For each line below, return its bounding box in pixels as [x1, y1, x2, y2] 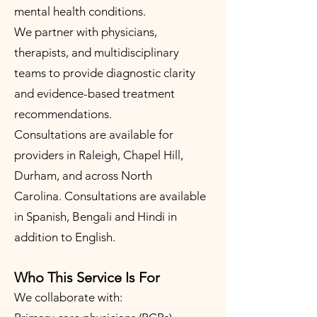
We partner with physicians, [14, 25, 157, 39]
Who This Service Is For [14, 269, 160, 286]
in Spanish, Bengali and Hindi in [14, 209, 177, 224]
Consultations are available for [14, 127, 173, 142]
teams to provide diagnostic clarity [14, 66, 195, 80]
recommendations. [14, 107, 112, 121]
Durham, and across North [14, 168, 152, 183]
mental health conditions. [14, 4, 146, 18]
